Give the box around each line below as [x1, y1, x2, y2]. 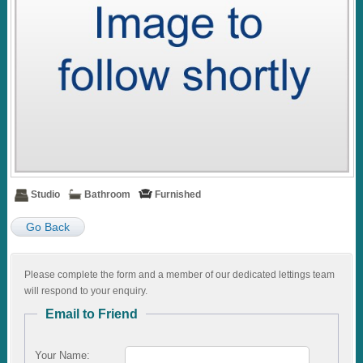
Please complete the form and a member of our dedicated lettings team [24, 268, 335, 280]
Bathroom [84, 188, 131, 200]
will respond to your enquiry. [24, 284, 148, 297]
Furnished [155, 188, 202, 200]
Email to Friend [45, 306, 139, 321]
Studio [31, 188, 61, 200]
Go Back [26, 220, 70, 233]
